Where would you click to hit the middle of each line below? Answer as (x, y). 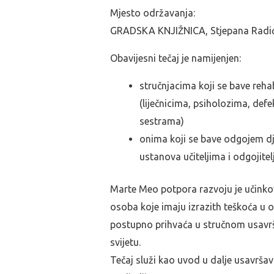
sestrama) (162, 121)
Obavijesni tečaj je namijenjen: (176, 58)
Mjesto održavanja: (153, 13)
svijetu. (125, 242)
